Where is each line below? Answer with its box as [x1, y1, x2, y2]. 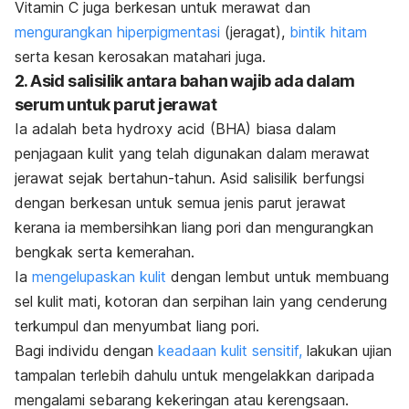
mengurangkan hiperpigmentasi [15, 22, 220, 41]
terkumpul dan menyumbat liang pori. [15, 316, 259, 335]
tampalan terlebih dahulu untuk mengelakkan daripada [15, 365, 374, 384]
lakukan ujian [302, 341, 392, 360]
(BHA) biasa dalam [210, 119, 336, 138]
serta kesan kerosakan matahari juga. [15, 47, 266, 66]
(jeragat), [220, 22, 289, 41]
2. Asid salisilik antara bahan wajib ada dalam [15, 70, 355, 90]
